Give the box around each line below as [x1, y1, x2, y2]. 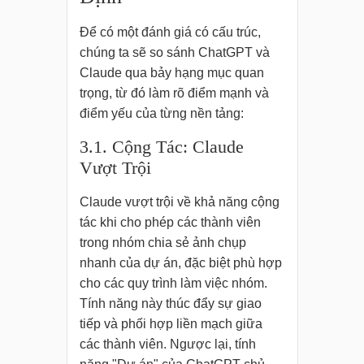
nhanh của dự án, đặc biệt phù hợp [79, 256, 282, 271]
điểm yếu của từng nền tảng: [79, 106, 244, 121]
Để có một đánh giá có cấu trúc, [79, 25, 261, 40]
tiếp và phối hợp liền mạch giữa [79, 317, 262, 331]
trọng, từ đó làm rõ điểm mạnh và [79, 86, 269, 101]
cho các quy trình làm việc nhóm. [79, 276, 267, 291]
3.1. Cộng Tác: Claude [79, 136, 244, 158]
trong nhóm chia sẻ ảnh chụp [79, 236, 246, 250]
